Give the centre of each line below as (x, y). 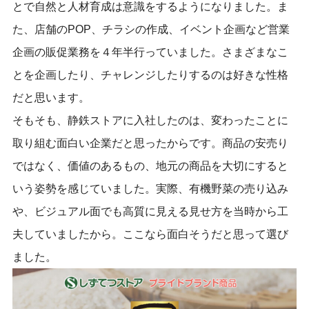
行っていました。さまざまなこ (211, 52)
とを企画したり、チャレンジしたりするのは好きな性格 (150, 75)
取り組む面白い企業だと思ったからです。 (117, 143)
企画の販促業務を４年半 (73, 52)
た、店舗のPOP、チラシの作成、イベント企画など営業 (151, 30)
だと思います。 (51, 98)
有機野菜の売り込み (238, 189)
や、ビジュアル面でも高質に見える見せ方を (122, 212)
